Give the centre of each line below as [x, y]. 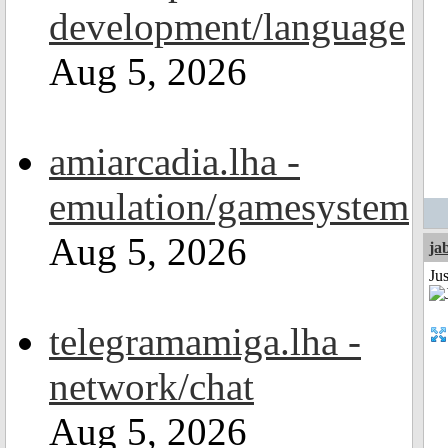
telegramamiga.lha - [205, 341]
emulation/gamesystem [229, 206]
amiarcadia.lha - [174, 161]
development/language [227, 26]
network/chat [151, 386]
